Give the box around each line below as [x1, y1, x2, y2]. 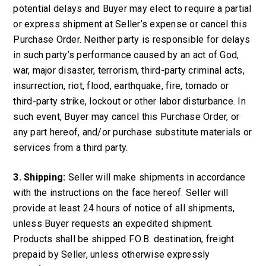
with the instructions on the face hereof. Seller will [13, 187, 229, 198]
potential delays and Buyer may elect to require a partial [13, 3, 252, 14]
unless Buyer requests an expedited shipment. [13, 218, 213, 229]
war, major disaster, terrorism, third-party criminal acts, [13, 65, 245, 76]
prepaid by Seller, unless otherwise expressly [13, 249, 210, 260]
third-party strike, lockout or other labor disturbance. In [13, 96, 246, 107]
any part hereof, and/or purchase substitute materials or [13, 126, 252, 138]
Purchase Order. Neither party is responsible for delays [13, 34, 251, 45]
